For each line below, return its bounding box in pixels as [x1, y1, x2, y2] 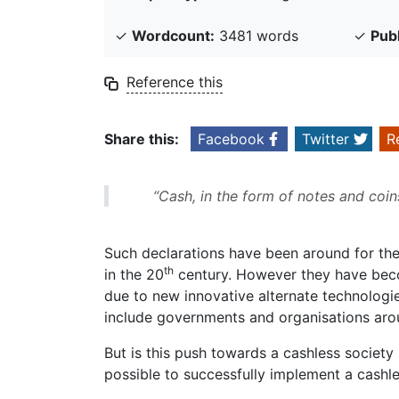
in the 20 [104, 265, 164, 284]
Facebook [198, 130, 265, 149]
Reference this [126, 73, 223, 92]
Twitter [302, 130, 349, 149]
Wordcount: [132, 27, 215, 45]
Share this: [104, 130, 179, 149]
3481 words [215, 27, 298, 45]
